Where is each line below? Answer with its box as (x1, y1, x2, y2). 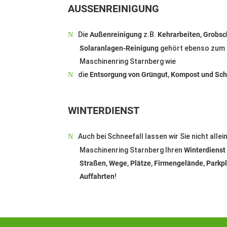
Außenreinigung (90, 30, 142, 39)
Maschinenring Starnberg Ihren (79, 146, 184, 155)
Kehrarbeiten (158, 30, 201, 39)
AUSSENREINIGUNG (68, 2, 153, 15)
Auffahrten (79, 172, 115, 181)
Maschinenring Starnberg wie (79, 57, 176, 66)
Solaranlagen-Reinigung (79, 44, 159, 53)
